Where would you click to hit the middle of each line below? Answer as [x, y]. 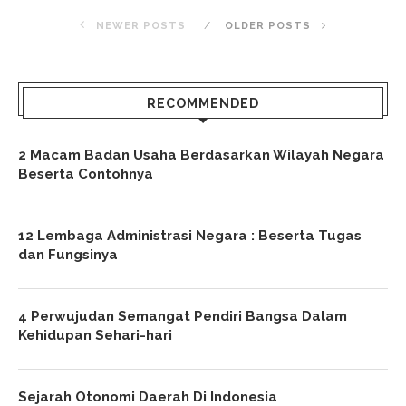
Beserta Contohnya [86, 174]
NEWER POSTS [139, 26]
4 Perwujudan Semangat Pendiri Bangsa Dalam [183, 316]
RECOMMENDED [203, 103]
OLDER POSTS [270, 26]
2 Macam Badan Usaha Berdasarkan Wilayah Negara [201, 155]
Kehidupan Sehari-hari [95, 335]
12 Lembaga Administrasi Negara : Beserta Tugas [190, 236]
